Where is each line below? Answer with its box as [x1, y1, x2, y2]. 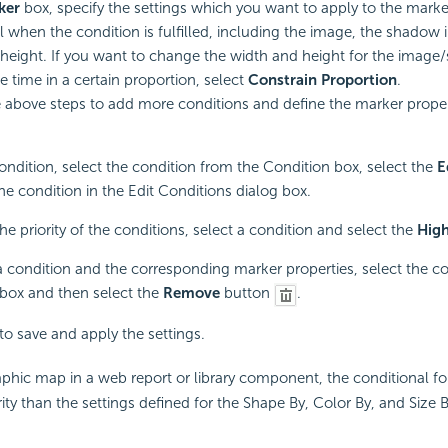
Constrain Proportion [247, 71, 397, 90]
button [219, 284, 274, 303]
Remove [162, 284, 220, 303]
